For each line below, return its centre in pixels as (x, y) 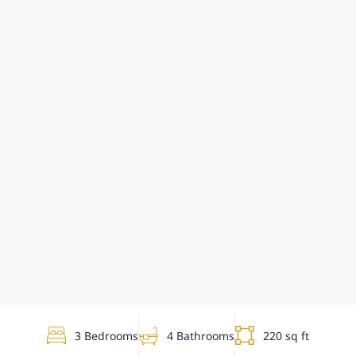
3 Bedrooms (106, 337)
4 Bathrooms (201, 337)
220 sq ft (286, 337)
